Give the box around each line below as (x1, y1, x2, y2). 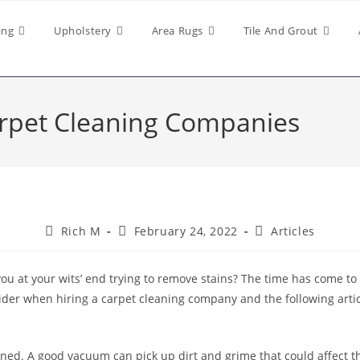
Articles (271, 223, 315, 239)
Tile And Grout (243, 23, 318, 38)
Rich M (60, 223, 101, 239)
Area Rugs (151, 23, 203, 38)
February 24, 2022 (133, 223, 238, 239)
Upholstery (53, 23, 112, 38)
